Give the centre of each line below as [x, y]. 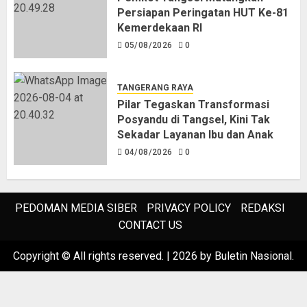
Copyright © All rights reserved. [90, 256]
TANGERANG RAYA [155, 87]
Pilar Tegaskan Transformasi [193, 104]
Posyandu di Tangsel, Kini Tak [194, 119]
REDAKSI [263, 208]
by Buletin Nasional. [246, 256]
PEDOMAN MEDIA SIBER [76, 208]
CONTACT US [150, 225]
